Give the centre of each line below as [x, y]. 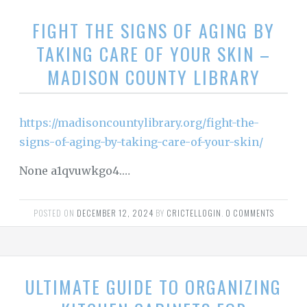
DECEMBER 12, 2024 [115, 213]
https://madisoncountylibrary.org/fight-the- [139, 123]
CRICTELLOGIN [194, 213]
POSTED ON [55, 213]
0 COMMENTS [249, 213]
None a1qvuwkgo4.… [75, 171]
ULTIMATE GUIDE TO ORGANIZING [153, 287]
